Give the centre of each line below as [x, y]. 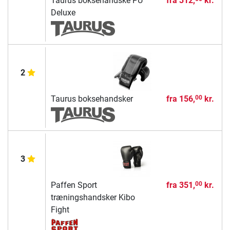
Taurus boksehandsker [92, 99]
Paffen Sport [74, 185]
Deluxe [63, 12]
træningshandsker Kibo [93, 197]
